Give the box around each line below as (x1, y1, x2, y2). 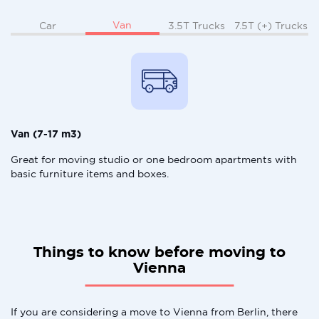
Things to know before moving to (33, 246, 286, 260)
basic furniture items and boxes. (11, 168, 169, 179)
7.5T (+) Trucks (234, 19, 308, 31)
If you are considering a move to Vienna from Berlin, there (11, 306, 298, 318)
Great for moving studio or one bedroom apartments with (11, 154, 297, 165)
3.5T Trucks (168, 19, 226, 31)
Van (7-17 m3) (11, 128, 81, 140)
